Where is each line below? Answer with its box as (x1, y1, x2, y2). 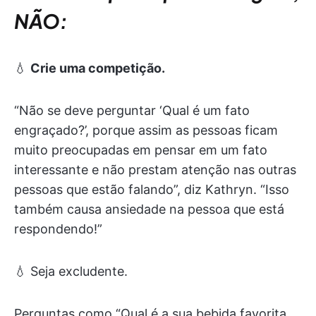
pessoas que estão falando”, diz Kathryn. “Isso (14, 182, 289, 197)
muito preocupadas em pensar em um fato (14, 142, 267, 157)
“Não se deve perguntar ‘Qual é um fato (14, 103, 250, 118)
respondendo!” (14, 221, 102, 236)
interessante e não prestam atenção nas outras (14, 162, 296, 177)
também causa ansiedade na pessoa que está (14, 202, 284, 217)
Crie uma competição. (30, 61, 165, 75)
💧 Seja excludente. (14, 264, 128, 279)
